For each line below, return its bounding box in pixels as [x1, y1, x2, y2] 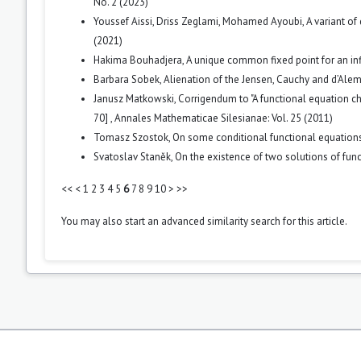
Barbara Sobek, [93, 72, 164, 86]
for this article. [280, 214, 347, 228]
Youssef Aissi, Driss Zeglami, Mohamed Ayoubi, [93, 14, 306, 28]
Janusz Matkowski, [93, 91, 178, 106]
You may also [61, 214, 125, 228]
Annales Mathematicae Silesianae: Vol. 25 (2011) [114, 110, 333, 125]
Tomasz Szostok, [93, 130, 172, 144]
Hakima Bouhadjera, [93, 52, 186, 67]
